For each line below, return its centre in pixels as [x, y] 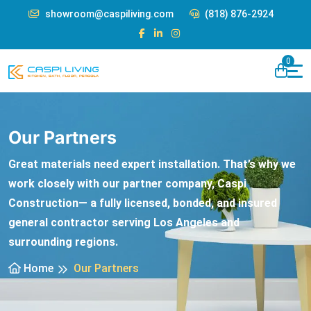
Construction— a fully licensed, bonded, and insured [143, 203]
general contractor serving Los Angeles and [124, 222]
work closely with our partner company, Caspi [127, 184]
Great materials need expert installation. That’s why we [152, 164]
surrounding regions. [63, 242]
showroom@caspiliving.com [109, 14]
